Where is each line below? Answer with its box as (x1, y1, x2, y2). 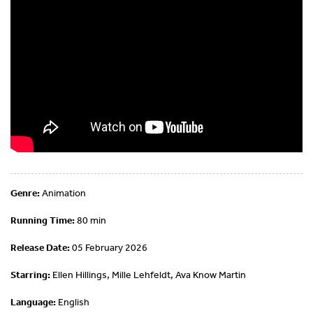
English (56, 296, 89, 309)
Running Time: (10, 214, 75, 227)
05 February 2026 (70, 241, 147, 254)
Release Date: (10, 241, 70, 254)
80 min (75, 214, 106, 227)
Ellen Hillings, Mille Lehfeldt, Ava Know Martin (50, 268, 246, 282)
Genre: (10, 187, 40, 200)
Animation (40, 187, 86, 200)
